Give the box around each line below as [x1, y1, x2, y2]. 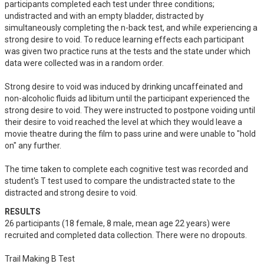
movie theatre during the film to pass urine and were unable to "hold [5, 129, 256, 138]
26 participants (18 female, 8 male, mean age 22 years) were [5, 219, 230, 228]
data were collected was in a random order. [5, 58, 166, 68]
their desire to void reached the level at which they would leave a [5, 117, 242, 127]
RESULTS [5, 207, 41, 216]
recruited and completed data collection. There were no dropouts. [5, 230, 247, 240]
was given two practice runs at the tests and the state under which [5, 47, 250, 56]
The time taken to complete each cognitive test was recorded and [5, 164, 248, 174]
